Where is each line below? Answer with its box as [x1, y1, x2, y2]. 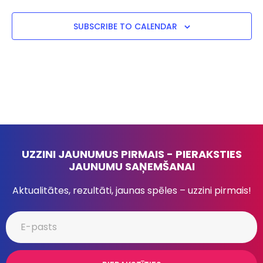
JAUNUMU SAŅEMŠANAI [68, 159, 195, 174]
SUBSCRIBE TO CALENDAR [73, 20, 177, 32]
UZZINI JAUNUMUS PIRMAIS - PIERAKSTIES [21, 146, 242, 161]
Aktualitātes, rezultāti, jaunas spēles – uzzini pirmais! [12, 183, 251, 197]
